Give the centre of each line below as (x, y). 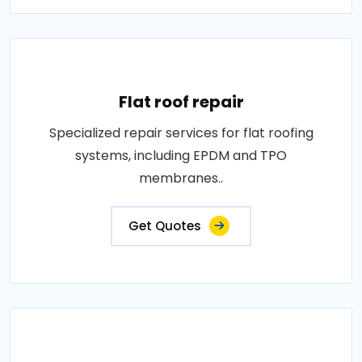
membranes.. (181, 178)
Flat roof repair (181, 102)
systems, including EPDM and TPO (181, 156)
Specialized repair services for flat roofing (181, 133)
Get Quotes (165, 226)
